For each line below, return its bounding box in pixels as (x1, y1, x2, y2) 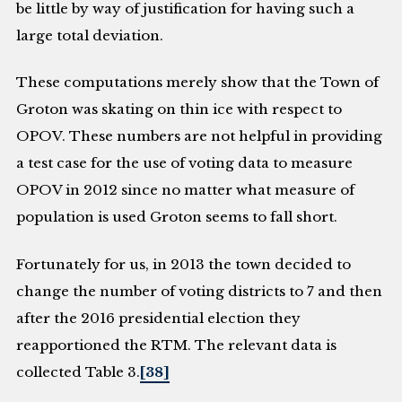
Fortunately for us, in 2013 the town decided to (16, 256, 352, 274)
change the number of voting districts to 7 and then (16, 283, 383, 301)
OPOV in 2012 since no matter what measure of (16, 181, 355, 199)
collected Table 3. (16, 363, 141, 381)
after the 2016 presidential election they (16, 310, 301, 328)
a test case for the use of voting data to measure (16, 154, 354, 172)
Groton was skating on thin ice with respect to (16, 100, 343, 118)
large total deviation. (16, 26, 164, 44)
